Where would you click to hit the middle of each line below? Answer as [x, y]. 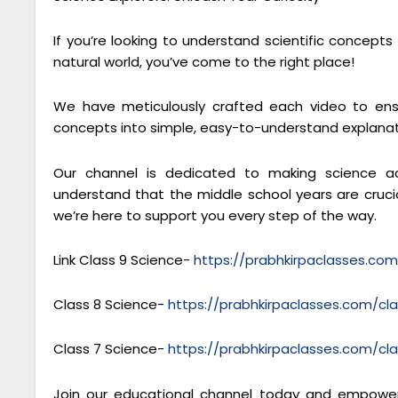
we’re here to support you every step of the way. [215, 215]
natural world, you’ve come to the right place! [204, 62]
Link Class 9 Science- [123, 259]
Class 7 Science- [111, 349]
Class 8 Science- [111, 305]
